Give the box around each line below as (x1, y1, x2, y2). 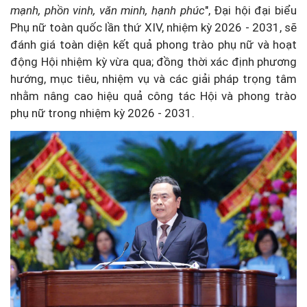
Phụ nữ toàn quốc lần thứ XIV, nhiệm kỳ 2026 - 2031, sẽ (10, 21, 297, 35)
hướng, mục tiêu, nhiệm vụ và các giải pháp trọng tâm (10, 72, 297, 86)
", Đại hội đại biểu (204, 3, 297, 18)
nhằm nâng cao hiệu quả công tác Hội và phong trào (10, 89, 297, 103)
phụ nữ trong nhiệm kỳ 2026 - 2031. (10, 106, 195, 121)
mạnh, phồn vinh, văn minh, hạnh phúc (10, 3, 205, 18)
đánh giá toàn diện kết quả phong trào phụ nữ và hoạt (10, 38, 297, 52)
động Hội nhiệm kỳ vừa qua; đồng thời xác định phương (10, 55, 297, 69)
